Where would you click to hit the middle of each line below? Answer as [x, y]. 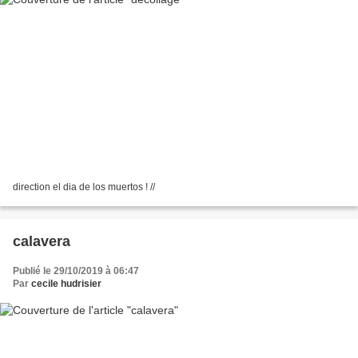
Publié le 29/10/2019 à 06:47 [76, 270]
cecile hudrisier [66, 283]
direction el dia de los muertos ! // [84, 187]
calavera [42, 241]
